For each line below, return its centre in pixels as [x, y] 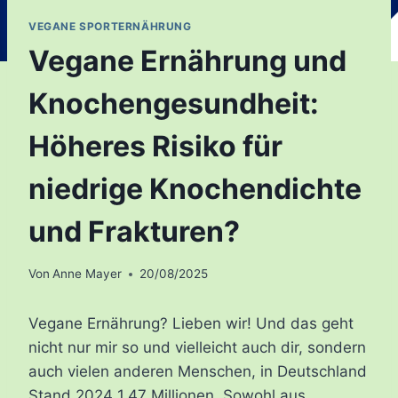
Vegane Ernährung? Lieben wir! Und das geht [191, 324]
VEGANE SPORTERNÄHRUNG [110, 26]
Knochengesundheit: [174, 103]
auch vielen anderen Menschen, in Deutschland [198, 372]
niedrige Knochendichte [195, 188]
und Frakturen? [134, 231]
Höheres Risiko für [155, 146]
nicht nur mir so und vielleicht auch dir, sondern [197, 348]
